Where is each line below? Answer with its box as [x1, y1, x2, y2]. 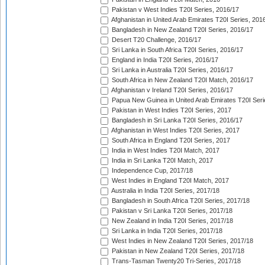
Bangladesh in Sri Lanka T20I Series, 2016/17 [110, 117, 243, 124]
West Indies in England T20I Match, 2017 [110, 177, 229, 185]
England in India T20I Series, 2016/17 [110, 56, 218, 64]
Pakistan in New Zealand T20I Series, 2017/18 [110, 247, 244, 255]
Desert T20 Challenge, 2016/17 [110, 36, 201, 44]
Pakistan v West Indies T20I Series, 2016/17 [110, 6, 239, 14]
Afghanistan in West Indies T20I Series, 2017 [110, 127, 240, 134]
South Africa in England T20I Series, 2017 [110, 137, 230, 144]
